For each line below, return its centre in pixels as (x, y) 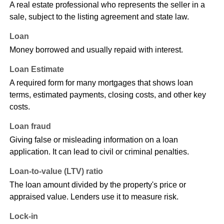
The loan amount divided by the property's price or (97, 185)
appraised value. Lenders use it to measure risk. (94, 197)
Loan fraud (30, 126)
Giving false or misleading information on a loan (93, 140)
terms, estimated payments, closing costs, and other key (107, 95)
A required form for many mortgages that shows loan (101, 83)
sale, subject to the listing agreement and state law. (99, 17)
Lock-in (23, 216)
